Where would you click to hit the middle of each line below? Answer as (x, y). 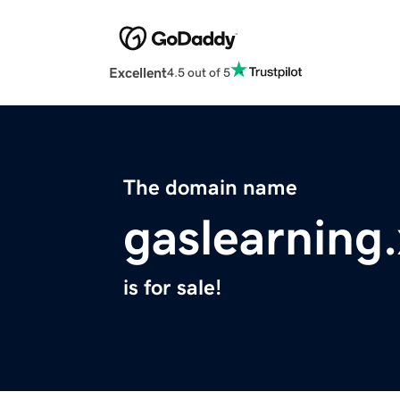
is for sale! (172, 288)
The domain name (210, 188)
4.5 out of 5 (199, 72)
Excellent (138, 73)
